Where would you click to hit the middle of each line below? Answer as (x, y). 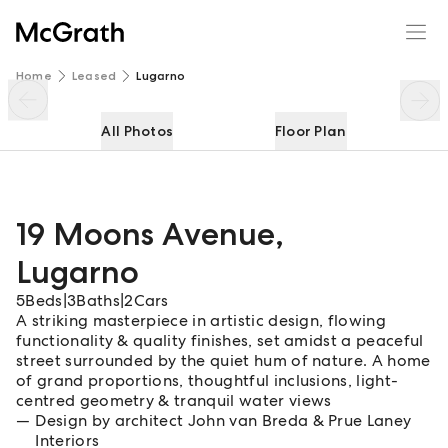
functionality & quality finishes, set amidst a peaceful (220, 340)
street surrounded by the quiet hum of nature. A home (223, 360)
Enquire (361, 19)
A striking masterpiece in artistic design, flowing (201, 320)
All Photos (137, 131)
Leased (94, 76)
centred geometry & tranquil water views (174, 400)
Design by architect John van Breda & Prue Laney (223, 420)
